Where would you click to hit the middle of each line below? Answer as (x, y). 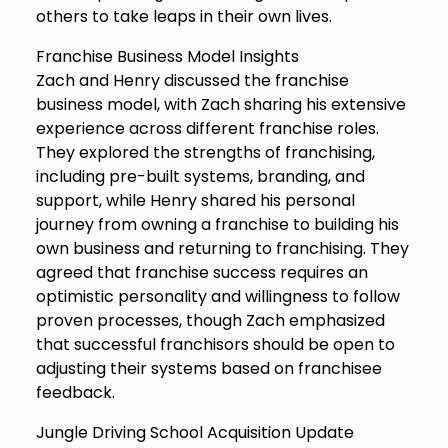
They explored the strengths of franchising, (205, 153)
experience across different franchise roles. (207, 129)
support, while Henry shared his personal (195, 201)
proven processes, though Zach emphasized (210, 321)
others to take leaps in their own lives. (183, 17)
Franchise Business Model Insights (167, 57)
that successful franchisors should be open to (215, 345)
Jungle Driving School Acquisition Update (194, 433)
